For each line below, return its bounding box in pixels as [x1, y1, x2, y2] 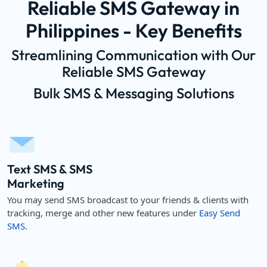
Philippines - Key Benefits [25, 18, 242, 42]
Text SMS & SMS [7, 162, 92, 176]
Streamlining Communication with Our [11, 46, 256, 64]
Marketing [7, 176, 64, 191]
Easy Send [199, 207, 240, 219]
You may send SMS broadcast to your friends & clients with [7, 194, 249, 206]
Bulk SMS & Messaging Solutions [33, 84, 234, 102]
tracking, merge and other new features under [7, 207, 199, 219]
